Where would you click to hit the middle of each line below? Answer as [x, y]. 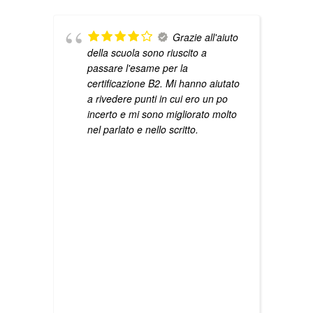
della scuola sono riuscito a [147, 52]
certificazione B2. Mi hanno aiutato [163, 83]
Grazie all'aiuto [205, 37]
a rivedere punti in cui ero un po [158, 98]
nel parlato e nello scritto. [143, 129]
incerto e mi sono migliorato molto [162, 114]
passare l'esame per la [138, 67]
